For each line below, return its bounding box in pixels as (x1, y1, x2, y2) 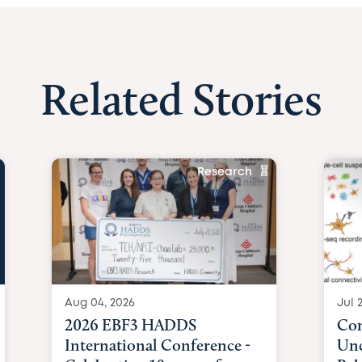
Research (197, 167, 253, 177)
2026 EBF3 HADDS (65, 314, 197, 335)
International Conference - (65, 335, 251, 355)
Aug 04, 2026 (65, 297, 136, 308)
